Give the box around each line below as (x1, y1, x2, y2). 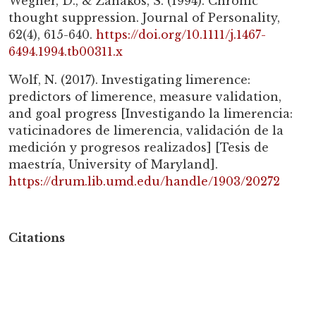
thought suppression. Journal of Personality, (8, 11, 280, 25)
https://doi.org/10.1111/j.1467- (96, 28, 266, 42)
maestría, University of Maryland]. (8, 157, 218, 172)
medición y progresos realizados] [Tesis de (8, 140, 269, 155)
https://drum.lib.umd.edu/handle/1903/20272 (8, 174, 280, 189)
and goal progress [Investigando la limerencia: (8, 107, 293, 121)
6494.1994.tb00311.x (8, 44, 123, 59)
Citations (8, 231, 65, 245)
